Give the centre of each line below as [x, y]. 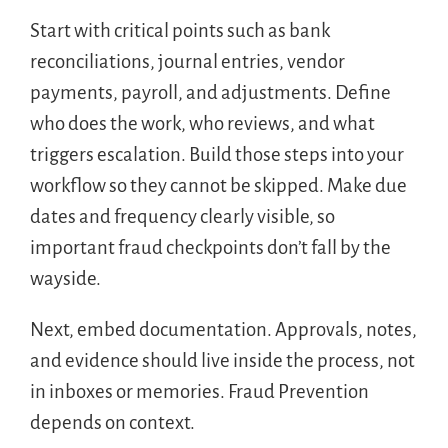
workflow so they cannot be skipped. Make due [218, 185]
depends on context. [112, 422]
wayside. [65, 278]
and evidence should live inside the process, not [222, 360]
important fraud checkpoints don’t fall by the [210, 247]
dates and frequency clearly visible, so [182, 216]
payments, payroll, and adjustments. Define [210, 92]
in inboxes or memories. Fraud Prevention [199, 391]
